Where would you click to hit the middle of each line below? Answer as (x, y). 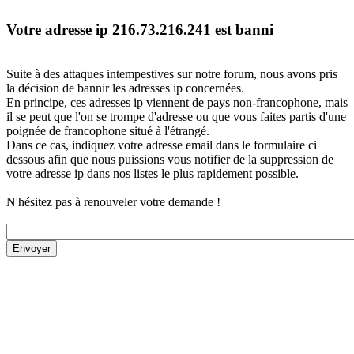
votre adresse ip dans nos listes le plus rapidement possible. (153, 174)
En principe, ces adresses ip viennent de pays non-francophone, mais (177, 103)
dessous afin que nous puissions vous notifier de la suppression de (170, 160)
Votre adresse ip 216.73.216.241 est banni (140, 29)
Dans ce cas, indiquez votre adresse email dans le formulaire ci (162, 145)
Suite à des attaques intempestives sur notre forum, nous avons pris (172, 74)
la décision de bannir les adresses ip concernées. (125, 88)
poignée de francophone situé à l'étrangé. (108, 131)
